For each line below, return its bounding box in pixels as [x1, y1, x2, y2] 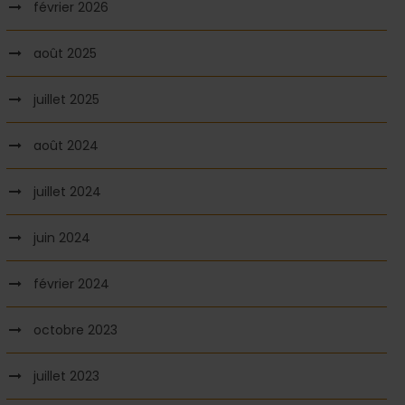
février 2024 [33, 275, 109, 293]
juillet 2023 [33, 367, 99, 385]
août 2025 [33, 44, 97, 62]
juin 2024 [33, 229, 90, 247]
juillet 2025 [33, 90, 99, 108]
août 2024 [33, 137, 99, 155]
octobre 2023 [33, 321, 118, 339]
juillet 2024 [33, 183, 101, 201]
